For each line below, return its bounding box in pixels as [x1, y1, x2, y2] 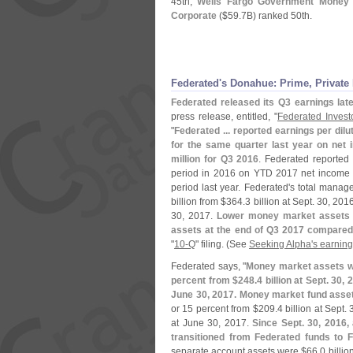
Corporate [171, 10, 217, 21]
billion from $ [171, 196, 227, 207]
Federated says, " [171, 261, 246, 272]
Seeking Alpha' [249, 239, 313, 250]
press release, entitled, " [171, 111, 277, 122]
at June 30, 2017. [171, 318, 253, 329]
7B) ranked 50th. [241, 10, 312, 21]
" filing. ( [195, 239, 229, 250]
